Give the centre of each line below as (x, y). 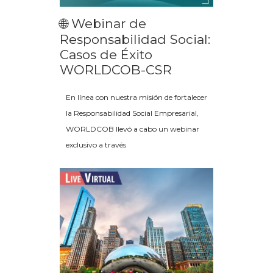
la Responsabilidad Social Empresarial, (132, 113)
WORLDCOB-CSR (116, 69)
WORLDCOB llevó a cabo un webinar (133, 129)
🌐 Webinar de (103, 23)
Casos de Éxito (106, 54)
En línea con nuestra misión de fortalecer (136, 97)
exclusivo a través (96, 144)
